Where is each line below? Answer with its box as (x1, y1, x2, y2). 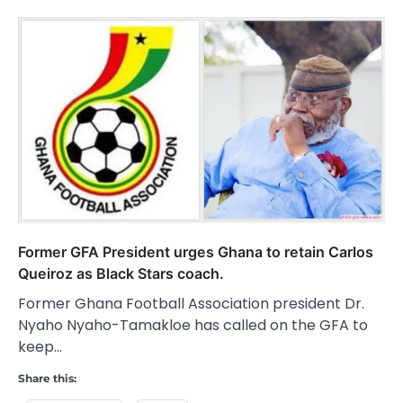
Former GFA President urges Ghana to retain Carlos (18, 243, 373, 262)
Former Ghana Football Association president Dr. (18, 293, 364, 315)
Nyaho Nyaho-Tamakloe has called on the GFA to (18, 315, 368, 336)
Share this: (18, 372, 76, 386)
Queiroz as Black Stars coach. (18, 264, 224, 283)
